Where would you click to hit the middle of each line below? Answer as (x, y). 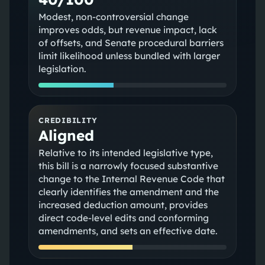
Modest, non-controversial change (113, 17)
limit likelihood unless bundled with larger (129, 56)
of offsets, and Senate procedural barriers (131, 43)
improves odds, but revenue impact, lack (127, 30)
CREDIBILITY (68, 120)
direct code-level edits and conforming (123, 218)
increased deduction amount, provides (123, 205)
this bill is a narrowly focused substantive (128, 166)
